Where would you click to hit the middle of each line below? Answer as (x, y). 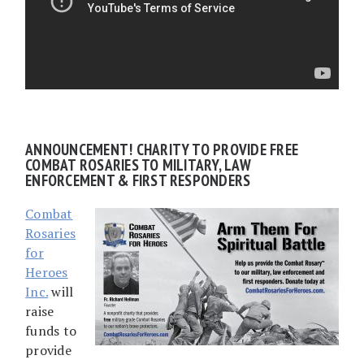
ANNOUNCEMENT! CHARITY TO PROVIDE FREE (162, 149)
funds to (51, 330)
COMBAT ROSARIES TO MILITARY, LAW (138, 164)
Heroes (47, 272)
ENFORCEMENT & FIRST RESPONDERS (138, 180)
